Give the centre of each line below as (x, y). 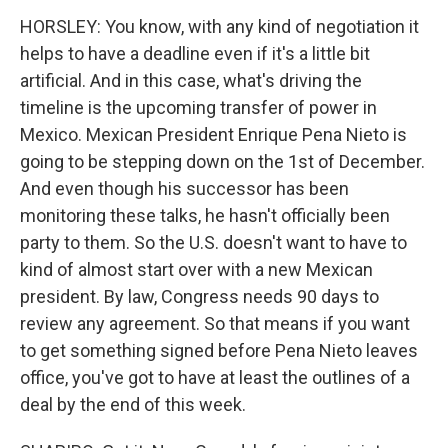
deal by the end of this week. (133, 404)
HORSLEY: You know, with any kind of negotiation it (219, 26)
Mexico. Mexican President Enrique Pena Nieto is (213, 134)
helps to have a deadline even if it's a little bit (195, 53)
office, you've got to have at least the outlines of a (215, 377)
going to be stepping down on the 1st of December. (222, 161)
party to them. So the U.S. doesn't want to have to (213, 242)
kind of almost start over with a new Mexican (196, 269)
